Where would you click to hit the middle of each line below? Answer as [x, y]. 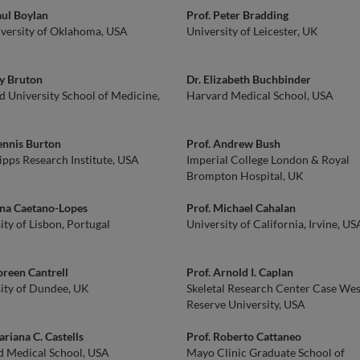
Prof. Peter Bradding [237, 15]
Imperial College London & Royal [268, 160]
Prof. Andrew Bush [233, 143]
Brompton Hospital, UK [245, 176]
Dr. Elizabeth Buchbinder [249, 79]
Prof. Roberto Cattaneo [244, 336]
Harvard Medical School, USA [260, 95]
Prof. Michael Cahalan [241, 208]
